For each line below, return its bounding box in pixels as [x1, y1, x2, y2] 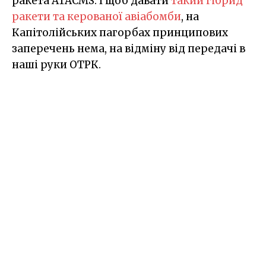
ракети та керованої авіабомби [12, 9, 181, 23]
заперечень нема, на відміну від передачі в [12, 42, 245, 55]
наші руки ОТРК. [12, 58, 101, 71]
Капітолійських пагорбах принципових [12, 26, 228, 39]
